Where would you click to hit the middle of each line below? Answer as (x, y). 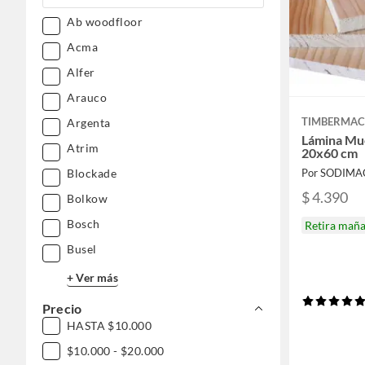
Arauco (87, 97)
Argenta (89, 123)
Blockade (92, 173)
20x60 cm (330, 153)
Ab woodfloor (105, 22)
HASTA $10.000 (110, 325)
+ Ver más (92, 277)
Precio (62, 308)
